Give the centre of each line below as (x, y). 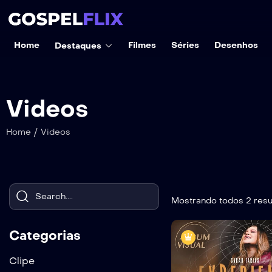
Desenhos (236, 45)
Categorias (45, 235)
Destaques (78, 46)
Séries (185, 45)
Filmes (142, 45)
